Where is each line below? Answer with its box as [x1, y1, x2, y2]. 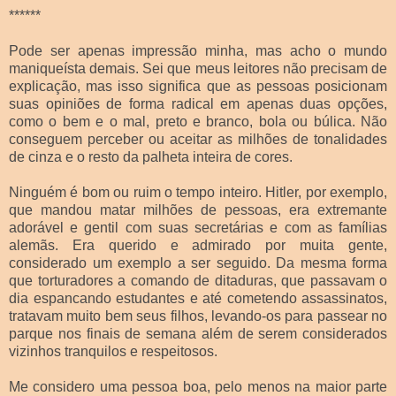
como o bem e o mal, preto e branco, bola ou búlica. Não [9, 113, 387, 129]
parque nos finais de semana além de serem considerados [9, 325, 387, 341]
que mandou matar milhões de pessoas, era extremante [9, 202, 387, 217]
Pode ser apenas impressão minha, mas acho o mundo [9, 42, 387, 58]
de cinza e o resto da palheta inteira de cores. [9, 148, 293, 164]
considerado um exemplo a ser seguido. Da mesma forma [9, 255, 387, 270]
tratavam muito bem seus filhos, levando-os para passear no [9, 308, 387, 324]
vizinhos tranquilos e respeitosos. [9, 343, 217, 359]
